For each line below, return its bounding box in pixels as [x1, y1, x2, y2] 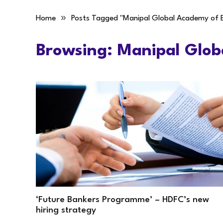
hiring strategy [36, 206, 96, 215]
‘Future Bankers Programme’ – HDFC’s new [36, 195, 209, 204]
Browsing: [36, 43, 117, 59]
